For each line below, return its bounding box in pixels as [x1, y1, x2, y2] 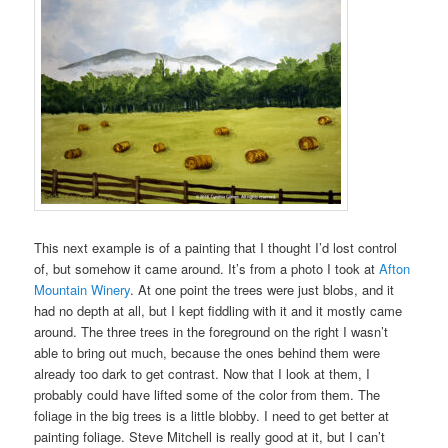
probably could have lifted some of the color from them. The [34, 385, 381, 405]
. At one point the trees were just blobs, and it [130, 280, 395, 300]
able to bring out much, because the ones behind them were [34, 343, 381, 363]
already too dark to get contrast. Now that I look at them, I [34, 364, 371, 384]
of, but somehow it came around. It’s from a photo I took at [34, 259, 380, 279]
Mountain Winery [34, 280, 131, 300]
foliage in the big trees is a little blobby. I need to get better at [34, 406, 390, 426]
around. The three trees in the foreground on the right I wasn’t [34, 322, 389, 342]
